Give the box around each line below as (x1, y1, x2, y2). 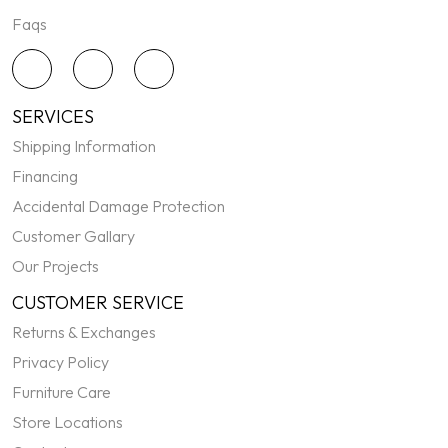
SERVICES (12, 105, 94, 129)
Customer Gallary (12, 226, 135, 247)
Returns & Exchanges (12, 322, 156, 343)
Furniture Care (12, 382, 111, 403)
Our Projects (12, 256, 99, 277)
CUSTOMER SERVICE (12, 291, 184, 315)
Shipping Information (12, 136, 156, 157)
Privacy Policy (12, 352, 109, 373)
